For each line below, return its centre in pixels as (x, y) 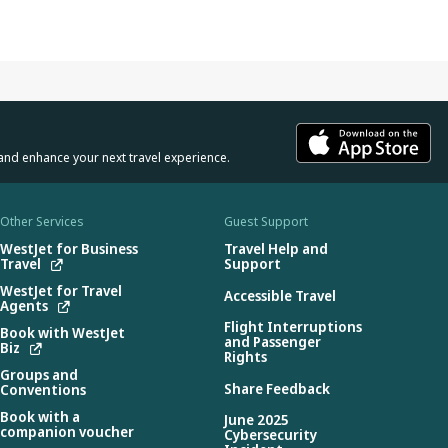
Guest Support (266, 221)
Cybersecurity (270, 434)
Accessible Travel (280, 295)
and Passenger (272, 341)
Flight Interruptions (293, 326)
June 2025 (256, 419)
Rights (245, 356)
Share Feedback (277, 388)
